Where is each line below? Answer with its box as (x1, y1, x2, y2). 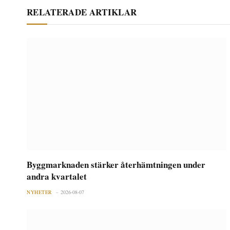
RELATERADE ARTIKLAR (27, 5, 137, 18)
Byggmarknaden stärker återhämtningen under (27, 158, 205, 171)
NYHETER (27, 188, 52, 196)
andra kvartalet (27, 169, 87, 183)
